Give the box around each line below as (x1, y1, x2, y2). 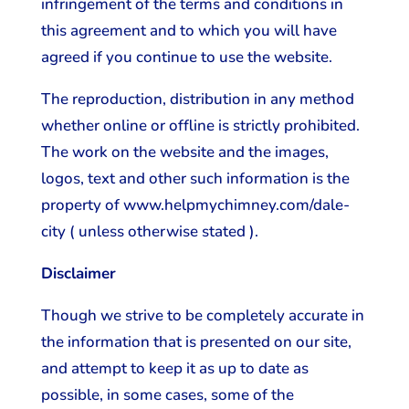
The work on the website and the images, (40, 142, 329, 163)
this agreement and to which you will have (40, 20, 337, 41)
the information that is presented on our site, (40, 331, 351, 352)
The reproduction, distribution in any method (40, 89, 354, 110)
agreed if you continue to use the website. (40, 47, 332, 68)
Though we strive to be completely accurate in (40, 305, 364, 326)
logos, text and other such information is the (40, 168, 350, 189)
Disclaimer (40, 263, 116, 284)
